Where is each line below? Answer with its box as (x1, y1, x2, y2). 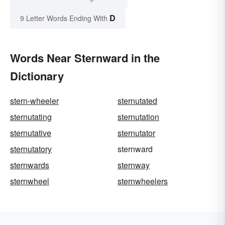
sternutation (118, 110, 159, 123)
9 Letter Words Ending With (20, 13, 107, 23)
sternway (118, 159, 150, 171)
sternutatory (10, 143, 52, 155)
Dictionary (10, 67, 64, 84)
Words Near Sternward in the (10, 49, 160, 66)
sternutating (10, 110, 52, 123)
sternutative (10, 127, 51, 139)
